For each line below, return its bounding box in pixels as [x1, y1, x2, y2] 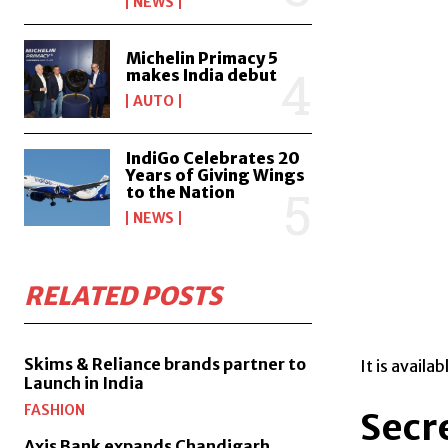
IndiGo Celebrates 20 [126, 148, 301, 169]
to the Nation [126, 182, 236, 203]
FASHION [24, 401, 85, 420]
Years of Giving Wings [126, 165, 306, 186]
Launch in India [24, 373, 144, 394]
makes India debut [126, 64, 278, 85]
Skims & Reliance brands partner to [24, 354, 306, 375]
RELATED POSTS [24, 280, 222, 313]
